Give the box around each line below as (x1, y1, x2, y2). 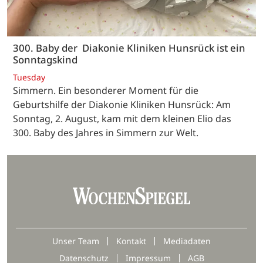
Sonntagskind (13, 53, 77, 67)
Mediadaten (163, 235, 211, 247)
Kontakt (116, 235, 146, 247)
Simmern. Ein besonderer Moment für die (13, 83, 198, 97)
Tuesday (13, 71, 45, 83)
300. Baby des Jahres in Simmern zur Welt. (13, 126, 198, 139)
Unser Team (52, 235, 99, 247)
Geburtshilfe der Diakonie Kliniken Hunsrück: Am (13, 97, 231, 111)
